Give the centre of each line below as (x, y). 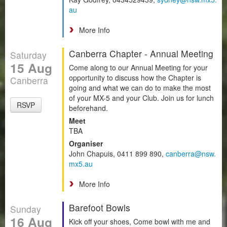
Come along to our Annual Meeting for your (138, 67)
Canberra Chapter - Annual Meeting (141, 53)
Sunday (26, 209)
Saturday (28, 55)
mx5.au (81, 163)
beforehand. (88, 108)
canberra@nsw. (191, 153)
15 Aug (31, 68)
